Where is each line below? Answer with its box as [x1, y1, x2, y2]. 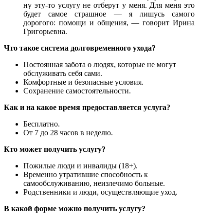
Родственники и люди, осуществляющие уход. [23, 187, 178, 196]
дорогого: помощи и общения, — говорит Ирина [23, 18, 195, 27]
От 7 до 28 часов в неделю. [23, 128, 113, 137]
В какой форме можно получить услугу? [4, 204, 145, 213]
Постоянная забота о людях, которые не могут [23, 60, 176, 69]
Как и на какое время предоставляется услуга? [4, 103, 170, 111]
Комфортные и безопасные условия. [23, 77, 144, 86]
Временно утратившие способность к [23, 170, 148, 179]
